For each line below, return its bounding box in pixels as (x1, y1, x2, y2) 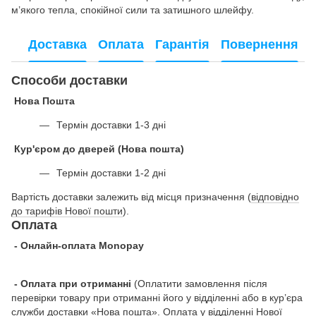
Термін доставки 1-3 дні (56, 119, 166, 130)
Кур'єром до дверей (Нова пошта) (11, 142, 187, 154)
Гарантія (155, 37, 209, 52)
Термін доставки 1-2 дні (56, 166, 166, 178)
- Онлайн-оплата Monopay (11, 240, 144, 252)
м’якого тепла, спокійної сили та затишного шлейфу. (11, 4, 254, 16)
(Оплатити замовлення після (131, 278, 267, 290)
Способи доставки (11, 73, 128, 87)
